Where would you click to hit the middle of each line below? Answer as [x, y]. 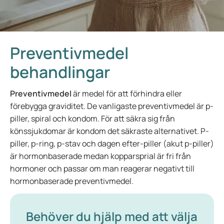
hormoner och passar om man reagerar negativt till [102, 168]
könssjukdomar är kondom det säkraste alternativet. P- [109, 131]
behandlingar [60, 72]
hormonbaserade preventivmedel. [72, 181]
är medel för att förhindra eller [127, 93]
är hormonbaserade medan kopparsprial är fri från [100, 156]
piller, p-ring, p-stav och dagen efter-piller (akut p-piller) [112, 143]
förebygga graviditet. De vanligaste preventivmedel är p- [112, 106]
